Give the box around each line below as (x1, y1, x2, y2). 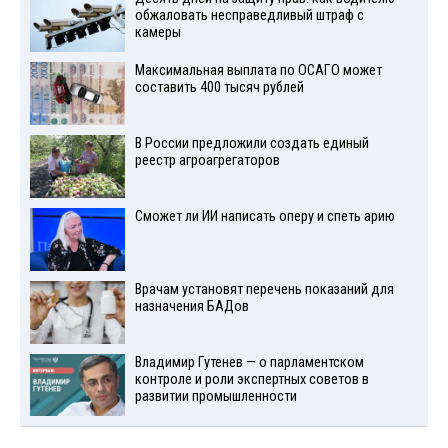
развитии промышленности (134, 387, 297, 405)
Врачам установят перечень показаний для (134, 280, 394, 298)
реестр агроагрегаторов (134, 152, 280, 170)
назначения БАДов (134, 297, 249, 315)
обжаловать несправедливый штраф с (134, 6, 364, 24)
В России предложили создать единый (134, 135, 369, 153)
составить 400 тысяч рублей (134, 79, 304, 97)
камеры (134, 23, 181, 41)
